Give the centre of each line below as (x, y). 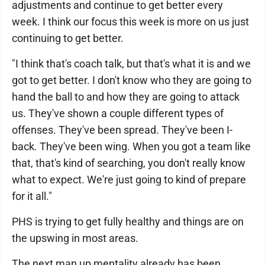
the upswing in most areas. (75, 238)
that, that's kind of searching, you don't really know (129, 163)
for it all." (32, 196)
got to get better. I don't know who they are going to (132, 80)
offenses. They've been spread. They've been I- (122, 130)
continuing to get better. (68, 38)
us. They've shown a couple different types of (118, 113)
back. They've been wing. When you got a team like (131, 146)
